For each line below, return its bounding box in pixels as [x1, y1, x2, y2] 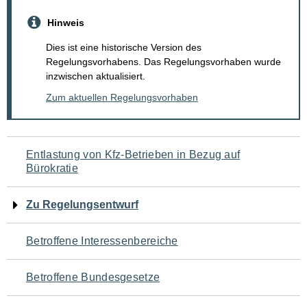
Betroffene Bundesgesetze [26, 271, 160, 284]
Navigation [6, 137, 106, 164]
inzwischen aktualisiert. [46, 71, 145, 82]
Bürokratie [26, 162, 78, 175]
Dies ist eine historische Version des [46, 42, 201, 53]
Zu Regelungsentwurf [26, 199, 138, 211]
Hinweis [47, 16, 84, 28]
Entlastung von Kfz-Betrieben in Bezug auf [26, 149, 241, 161]
